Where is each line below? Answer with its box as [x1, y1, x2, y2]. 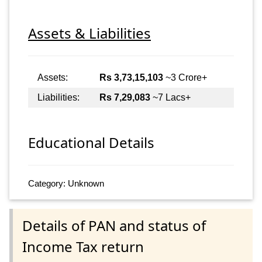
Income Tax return [22, 236, 144, 256]
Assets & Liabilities [28, 23, 151, 43]
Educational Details [28, 133, 154, 153]
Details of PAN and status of [22, 215, 206, 235]
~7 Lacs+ [150, 92, 191, 102]
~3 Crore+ [163, 72, 207, 82]
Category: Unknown [28, 178, 104, 189]
